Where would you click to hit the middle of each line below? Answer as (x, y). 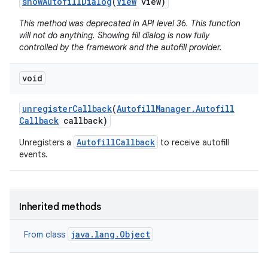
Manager (173, 109)
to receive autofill (194, 142)
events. (33, 154)
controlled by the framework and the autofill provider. (121, 47)
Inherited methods (60, 207)
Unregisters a (46, 142)
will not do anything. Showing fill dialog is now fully (114, 35)
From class (46, 234)
